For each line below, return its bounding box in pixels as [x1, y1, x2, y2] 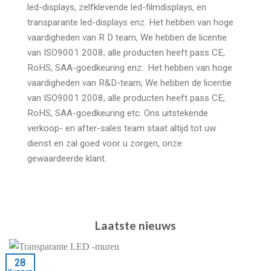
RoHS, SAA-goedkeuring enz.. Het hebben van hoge [27, 62, 232, 74]
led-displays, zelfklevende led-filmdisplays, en [27, 2, 206, 13]
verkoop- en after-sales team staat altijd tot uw [27, 123, 216, 134]
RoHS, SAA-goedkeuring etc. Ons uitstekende [27, 108, 208, 119]
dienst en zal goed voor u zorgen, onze [27, 138, 182, 149]
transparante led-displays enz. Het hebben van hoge [27, 17, 233, 28]
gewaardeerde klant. [27, 153, 106, 165]
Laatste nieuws [95, 218, 176, 233]
